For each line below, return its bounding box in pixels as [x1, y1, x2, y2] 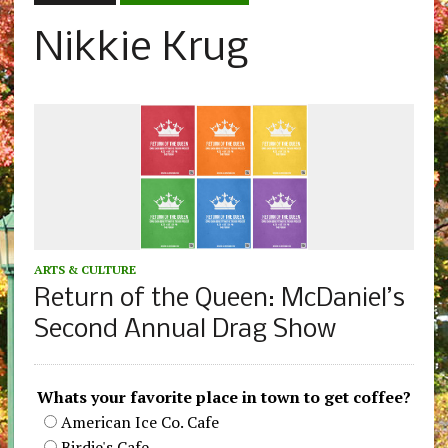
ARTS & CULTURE [33, 262, 136, 278]
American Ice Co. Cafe [60, 411, 219, 434]
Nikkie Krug [33, 28, 249, 72]
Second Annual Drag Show [33, 317, 336, 345]
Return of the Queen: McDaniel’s [33, 286, 405, 314]
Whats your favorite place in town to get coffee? [36, 386, 411, 409]
